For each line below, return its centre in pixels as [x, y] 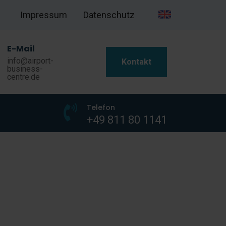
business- [25, 69]
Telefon [101, 107]
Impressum [44, 15]
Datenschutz [109, 15]
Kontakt [136, 62]
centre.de [23, 77]
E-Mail [21, 49]
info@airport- [30, 61]
